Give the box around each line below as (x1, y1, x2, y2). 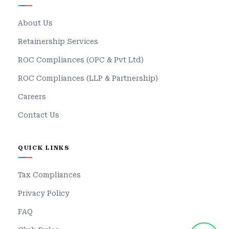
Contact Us (18, 111, 59, 120)
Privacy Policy (18, 189, 70, 198)
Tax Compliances (18, 171, 81, 179)
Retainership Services (18, 37, 98, 46)
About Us (18, 19, 53, 28)
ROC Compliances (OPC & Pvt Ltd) (18, 56, 144, 64)
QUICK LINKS (18, 144, 70, 152)
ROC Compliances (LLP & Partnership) (18, 74, 158, 83)
